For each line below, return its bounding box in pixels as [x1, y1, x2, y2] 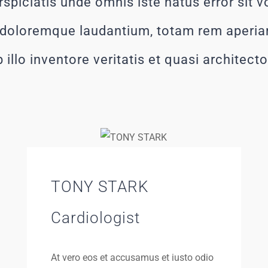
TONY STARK [50, 178, 148, 196]
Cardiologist [50, 209, 140, 227]
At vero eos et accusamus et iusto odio [50, 252, 214, 263]
